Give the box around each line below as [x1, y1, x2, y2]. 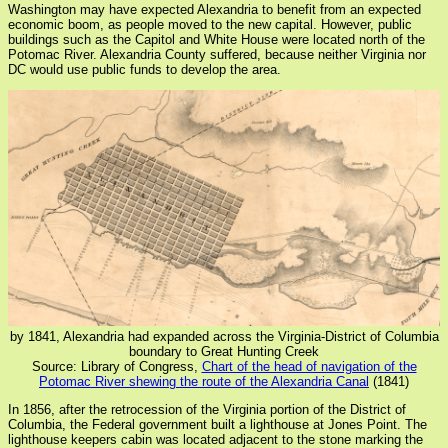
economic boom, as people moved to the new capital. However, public [8, 17, 412, 33]
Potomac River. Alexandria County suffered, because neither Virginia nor [8, 47, 426, 63]
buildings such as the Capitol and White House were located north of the [8, 32, 425, 48]
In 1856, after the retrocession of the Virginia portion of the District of [8, 402, 406, 418]
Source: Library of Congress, [31, 359, 202, 375]
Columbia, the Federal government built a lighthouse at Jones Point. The [8, 417, 427, 433]
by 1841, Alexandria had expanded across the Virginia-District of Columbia [9, 329, 439, 345]
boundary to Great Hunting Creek [129, 344, 319, 360]
